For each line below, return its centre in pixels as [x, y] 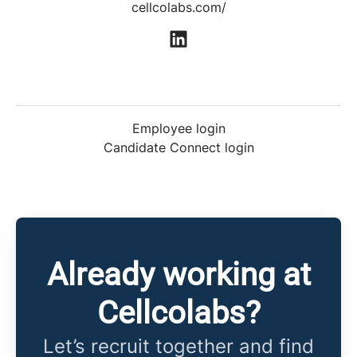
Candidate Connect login [178, 148]
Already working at [178, 275]
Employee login [178, 129]
